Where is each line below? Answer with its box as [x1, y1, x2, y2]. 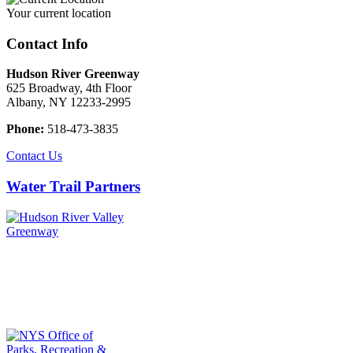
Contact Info [6, 35, 88, 52]
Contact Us [6, 149, 62, 163]
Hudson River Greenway [6, 67, 139, 81]
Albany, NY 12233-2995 [6, 95, 131, 110]
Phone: [6, 122, 44, 136]
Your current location [6, 6, 111, 20]
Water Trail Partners [6, 178, 140, 195]
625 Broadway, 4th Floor [6, 81, 132, 95]
